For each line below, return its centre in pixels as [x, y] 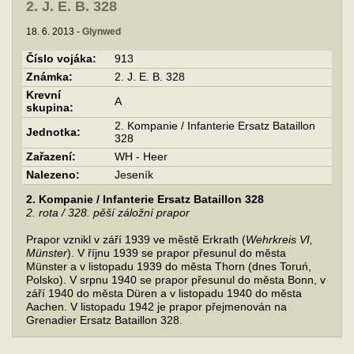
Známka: [49, 77]
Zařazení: [51, 157]
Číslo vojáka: [61, 59]
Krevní [43, 95]
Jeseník [134, 175]
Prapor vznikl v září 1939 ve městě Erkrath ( [136, 240]
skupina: [50, 108]
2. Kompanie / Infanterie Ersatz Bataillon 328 [145, 200]
